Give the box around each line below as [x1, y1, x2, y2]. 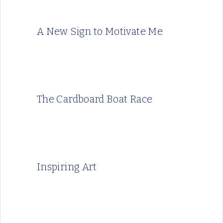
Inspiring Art [37, 161, 97, 173]
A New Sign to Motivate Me [37, 25, 163, 38]
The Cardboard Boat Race [37, 93, 153, 106]
